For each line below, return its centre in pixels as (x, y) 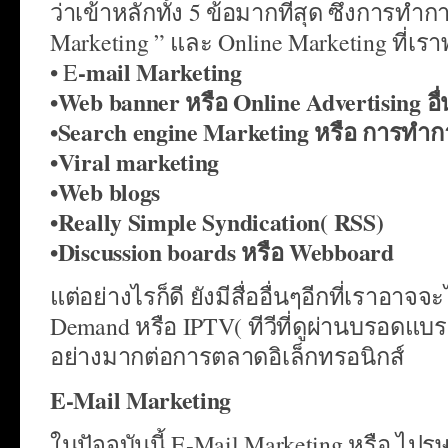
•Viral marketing (135, 161)
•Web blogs (105, 191)
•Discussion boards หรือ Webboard (222, 251)
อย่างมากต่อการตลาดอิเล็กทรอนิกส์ (227, 355)
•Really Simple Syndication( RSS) (217, 221)
